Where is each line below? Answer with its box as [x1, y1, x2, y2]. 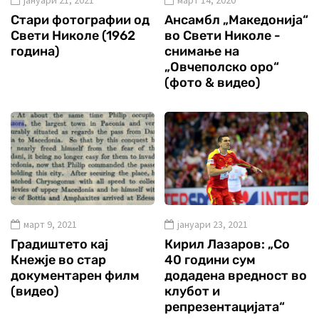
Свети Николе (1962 [11, 27, 135, 43]
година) [11, 43, 60, 59]
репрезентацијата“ [164, 298, 285, 315]
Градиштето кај [11, 236, 108, 252]
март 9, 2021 [23, 217, 77, 231]
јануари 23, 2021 [177, 217, 248, 231]
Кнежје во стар [11, 251, 106, 268]
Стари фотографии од [11, 11, 150, 28]
